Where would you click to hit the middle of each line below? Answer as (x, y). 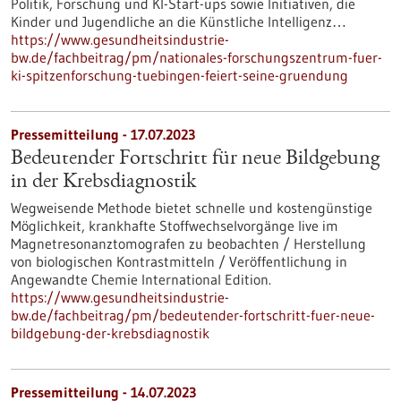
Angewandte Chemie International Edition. (141, 279)
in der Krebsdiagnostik (103, 183)
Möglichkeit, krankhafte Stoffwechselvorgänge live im (175, 226)
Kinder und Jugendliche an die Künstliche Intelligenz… (179, 21)
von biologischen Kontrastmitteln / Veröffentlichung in (179, 261)
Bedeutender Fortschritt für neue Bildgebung (195, 159)
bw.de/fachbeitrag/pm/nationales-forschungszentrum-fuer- (196, 57)
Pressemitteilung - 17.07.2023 (103, 134)
